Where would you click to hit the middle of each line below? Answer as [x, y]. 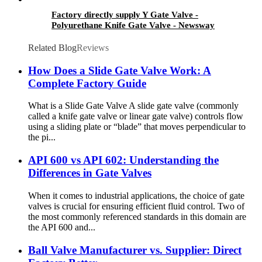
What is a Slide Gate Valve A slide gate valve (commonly [133, 106]
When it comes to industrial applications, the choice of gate [136, 195]
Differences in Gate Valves [90, 173]
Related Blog [52, 48]
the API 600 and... [62, 227]
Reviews [93, 48]
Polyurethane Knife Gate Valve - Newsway [133, 25]
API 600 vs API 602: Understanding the [123, 160]
